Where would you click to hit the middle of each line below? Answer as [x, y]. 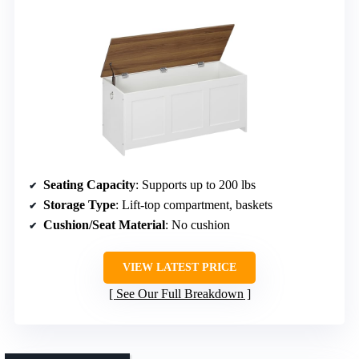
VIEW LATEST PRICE [179, 268]
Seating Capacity [89, 185]
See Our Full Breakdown [179, 294]
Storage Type [79, 205]
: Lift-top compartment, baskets [194, 205]
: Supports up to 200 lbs [196, 185]
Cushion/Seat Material [104, 225]
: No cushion [198, 225]
